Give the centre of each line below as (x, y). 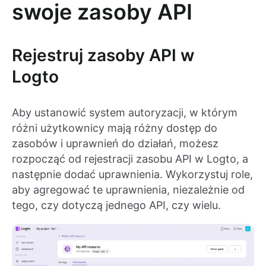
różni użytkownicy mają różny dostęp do (115, 128)
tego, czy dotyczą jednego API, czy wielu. (116, 205)
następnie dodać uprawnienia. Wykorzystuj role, (132, 175)
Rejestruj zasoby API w (103, 56)
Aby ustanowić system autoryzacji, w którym (125, 113)
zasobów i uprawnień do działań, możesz (115, 144)
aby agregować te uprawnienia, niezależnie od (128, 190)
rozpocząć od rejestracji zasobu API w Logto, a (130, 159)
